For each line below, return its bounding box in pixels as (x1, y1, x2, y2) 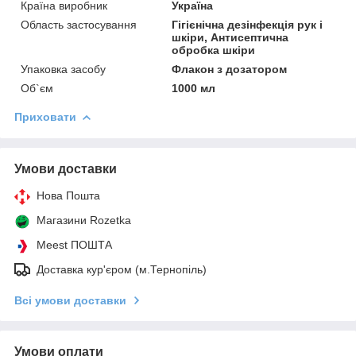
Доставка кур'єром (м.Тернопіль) (37, 262, 207, 276)
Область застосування (21, 17, 137, 31)
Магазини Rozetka (37, 213, 131, 226)
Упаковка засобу (21, 62, 106, 75)
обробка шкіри (172, 43, 256, 56)
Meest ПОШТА (37, 238, 112, 251)
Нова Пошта (37, 188, 100, 202)
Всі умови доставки (14, 293, 126, 307)
